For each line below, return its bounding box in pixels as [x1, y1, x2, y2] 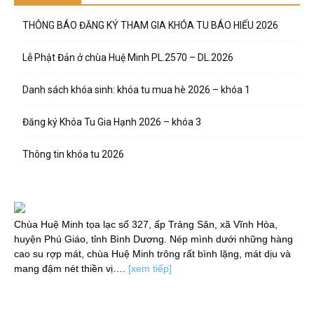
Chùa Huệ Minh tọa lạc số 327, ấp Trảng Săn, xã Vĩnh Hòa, [14, 219, 278, 231]
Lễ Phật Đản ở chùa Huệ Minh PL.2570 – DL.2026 [22, 52, 233, 64]
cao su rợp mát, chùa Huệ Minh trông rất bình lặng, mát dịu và [14, 248, 291, 260]
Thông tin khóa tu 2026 [22, 149, 124, 161]
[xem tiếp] [128, 263, 172, 275]
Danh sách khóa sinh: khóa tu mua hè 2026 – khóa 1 [22, 84, 250, 96]
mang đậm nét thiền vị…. [14, 263, 128, 275]
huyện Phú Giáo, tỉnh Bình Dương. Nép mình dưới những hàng [14, 233, 293, 245]
